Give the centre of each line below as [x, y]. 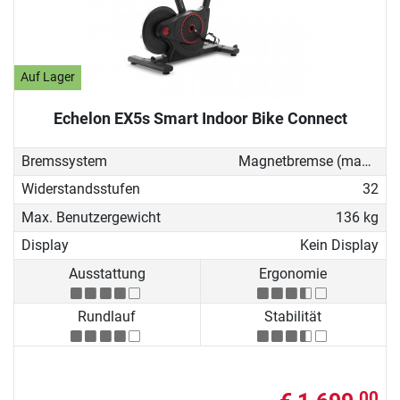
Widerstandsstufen [81, 189]
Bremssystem [64, 162]
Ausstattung [107, 273]
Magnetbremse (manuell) [366, 162]
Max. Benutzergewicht [91, 217]
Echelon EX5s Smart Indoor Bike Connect [200, 118]
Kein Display [339, 246]
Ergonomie [293, 273]
